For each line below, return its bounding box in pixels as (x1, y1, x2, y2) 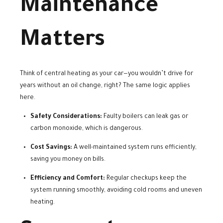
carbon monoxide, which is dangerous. (30, 125, 143, 133)
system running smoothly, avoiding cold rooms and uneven (30, 187, 202, 195)
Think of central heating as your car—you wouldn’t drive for (20, 71, 193, 78)
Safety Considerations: (30, 113, 102, 121)
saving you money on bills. (30, 156, 106, 164)
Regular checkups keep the (105, 175, 187, 183)
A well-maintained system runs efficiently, (72, 144, 197, 152)
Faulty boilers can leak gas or (102, 113, 188, 121)
